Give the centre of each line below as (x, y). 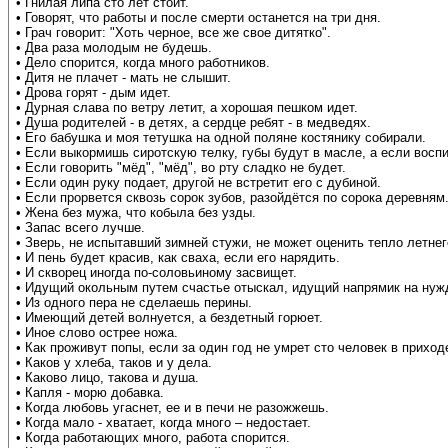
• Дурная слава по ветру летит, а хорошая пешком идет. (187, 108)
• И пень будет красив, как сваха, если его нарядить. (178, 258)
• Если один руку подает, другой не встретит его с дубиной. (198, 183)
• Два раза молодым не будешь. (114, 48)
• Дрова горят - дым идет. (93, 93)
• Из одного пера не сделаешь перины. (134, 303)
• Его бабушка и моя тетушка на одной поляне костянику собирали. (221, 138)
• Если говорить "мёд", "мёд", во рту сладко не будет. (181, 168)
